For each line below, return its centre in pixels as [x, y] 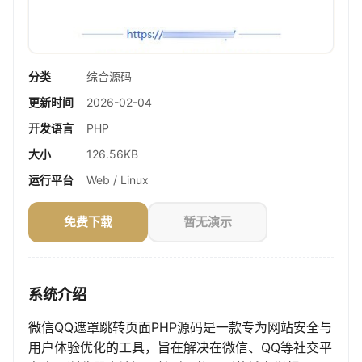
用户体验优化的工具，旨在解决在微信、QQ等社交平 [180, 348]
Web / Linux [118, 180]
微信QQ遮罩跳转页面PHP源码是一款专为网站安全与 [180, 328]
